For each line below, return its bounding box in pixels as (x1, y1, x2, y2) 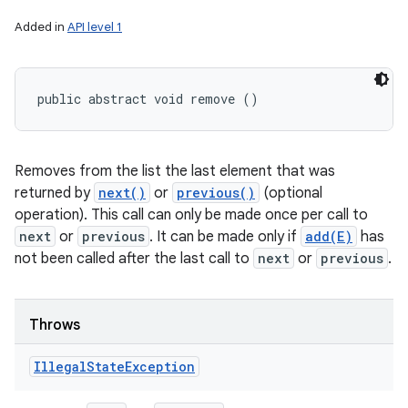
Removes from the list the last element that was (15, 162, 335, 180)
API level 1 (67, 19, 122, 35)
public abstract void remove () (37, 90, 259, 107)
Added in (15, 19, 67, 35)
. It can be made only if (149, 228, 301, 246)
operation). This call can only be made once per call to (15, 206, 368, 224)
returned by (15, 184, 94, 202)
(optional (260, 184, 322, 202)
